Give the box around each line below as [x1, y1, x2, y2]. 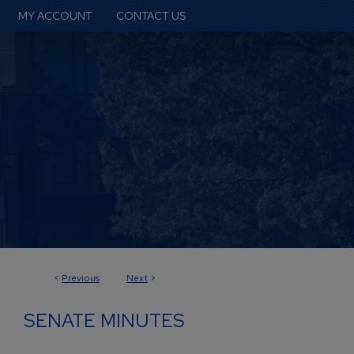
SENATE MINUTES [24, 308, 185, 333]
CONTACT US [116, 9, 186, 23]
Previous [62, 272, 100, 284]
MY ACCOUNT [18, 9, 92, 23]
